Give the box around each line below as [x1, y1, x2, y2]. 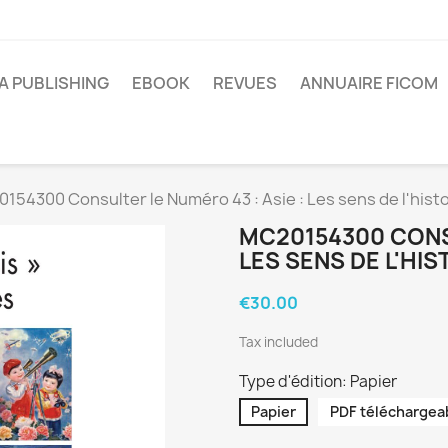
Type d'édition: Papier [239, 371, 397, 393]
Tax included [239, 333, 318, 352]
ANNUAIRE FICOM [300, 71, 438, 94]
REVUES [213, 71, 277, 94]
